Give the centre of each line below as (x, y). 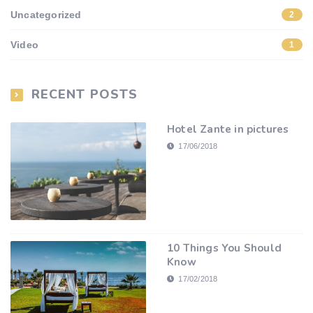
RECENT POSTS (85, 94)
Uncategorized (46, 15)
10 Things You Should (224, 248)
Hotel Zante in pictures (228, 129)
